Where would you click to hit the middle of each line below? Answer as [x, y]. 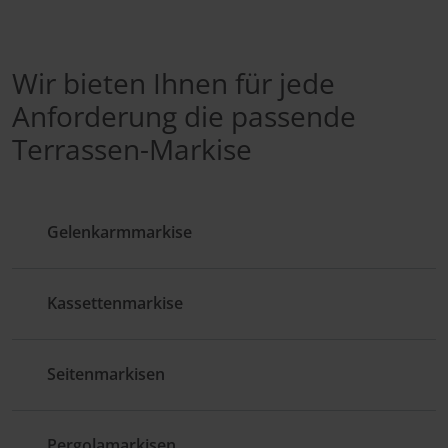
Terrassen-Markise [132, 148]
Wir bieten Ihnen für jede [173, 82]
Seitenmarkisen [106, 374]
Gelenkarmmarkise [119, 232]
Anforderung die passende [184, 115]
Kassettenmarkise [115, 303]
